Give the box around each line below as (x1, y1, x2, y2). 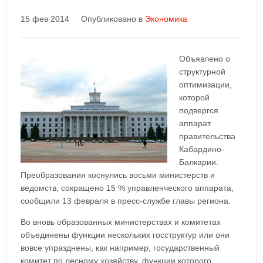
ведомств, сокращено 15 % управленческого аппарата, (21, 183, 234, 193)
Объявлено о (179, 54, 230, 63)
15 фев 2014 (21, 14, 69, 23)
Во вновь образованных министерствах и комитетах (21, 217, 221, 227)
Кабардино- (179, 144, 224, 154)
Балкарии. (179, 157, 218, 167)
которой (179, 93, 210, 102)
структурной (179, 67, 225, 76)
